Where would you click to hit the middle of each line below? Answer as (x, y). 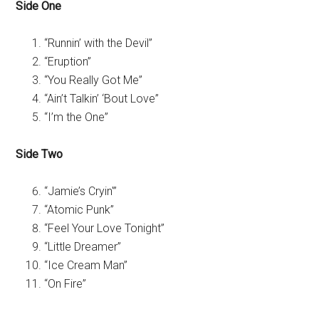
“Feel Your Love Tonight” (105, 228)
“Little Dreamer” (83, 247)
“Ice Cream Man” (86, 265)
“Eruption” (68, 62)
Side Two (40, 154)
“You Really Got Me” (94, 80)
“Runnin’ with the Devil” (99, 43)
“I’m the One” (77, 117)
